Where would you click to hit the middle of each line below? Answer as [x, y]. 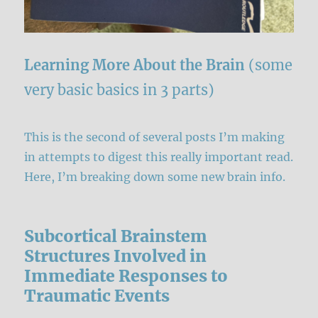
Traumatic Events [97, 295]
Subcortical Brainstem [116, 236]
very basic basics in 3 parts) [120, 89]
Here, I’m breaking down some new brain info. [155, 176]
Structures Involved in [116, 256]
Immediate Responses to [126, 275]
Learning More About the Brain [135, 65]
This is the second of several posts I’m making [155, 137]
